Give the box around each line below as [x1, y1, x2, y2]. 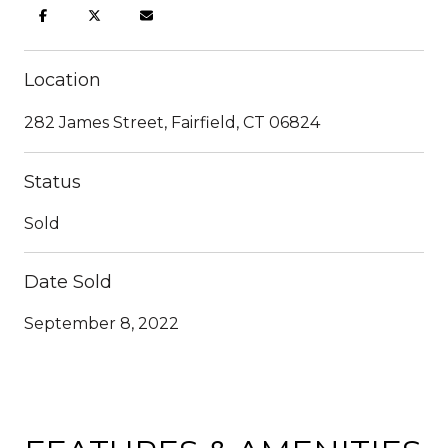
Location [24, 68, 101, 91]
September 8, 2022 [24, 313, 179, 333]
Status [24, 170, 81, 193]
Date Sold [24, 270, 112, 293]
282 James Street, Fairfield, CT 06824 [24, 112, 320, 132]
